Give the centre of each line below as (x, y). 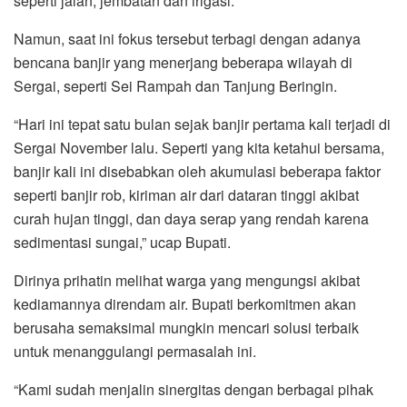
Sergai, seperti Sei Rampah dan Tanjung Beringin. (175, 86)
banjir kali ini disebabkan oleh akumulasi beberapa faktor (197, 172)
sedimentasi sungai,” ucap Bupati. (122, 243)
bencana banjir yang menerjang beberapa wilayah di (183, 63)
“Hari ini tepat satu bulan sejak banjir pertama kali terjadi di (202, 124)
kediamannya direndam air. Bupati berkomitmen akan (185, 304)
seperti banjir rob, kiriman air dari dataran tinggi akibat (186, 195)
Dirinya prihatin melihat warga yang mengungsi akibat (187, 281)
